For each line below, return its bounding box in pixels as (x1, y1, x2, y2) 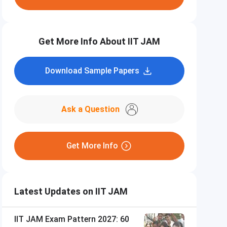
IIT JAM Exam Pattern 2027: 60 (14, 214, 129, 224)
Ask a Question (61, 104, 120, 114)
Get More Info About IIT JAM (39, 36, 160, 47)
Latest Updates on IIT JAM (14, 186, 128, 197)
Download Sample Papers (45, 66, 139, 75)
